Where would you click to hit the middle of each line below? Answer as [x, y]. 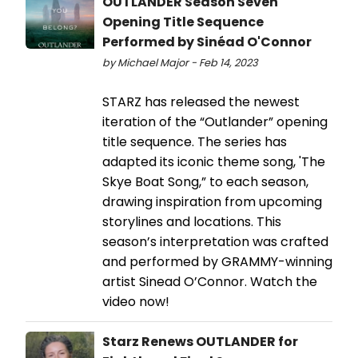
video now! [136, 302]
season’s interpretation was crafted [215, 242]
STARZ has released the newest [201, 102]
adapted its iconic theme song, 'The [214, 162]
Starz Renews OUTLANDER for [200, 342]
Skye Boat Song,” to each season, [205, 182]
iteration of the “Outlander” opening [215, 122]
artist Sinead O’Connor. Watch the [210, 282]
